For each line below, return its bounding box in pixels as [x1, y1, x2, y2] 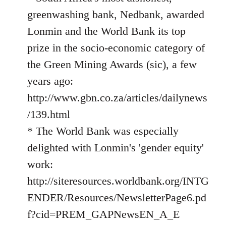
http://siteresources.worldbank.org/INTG [27, 174, 209, 187]
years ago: [27, 74, 73, 87]
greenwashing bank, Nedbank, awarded [27, 8, 204, 21]
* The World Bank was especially [27, 124, 179, 137]
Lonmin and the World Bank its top [27, 24, 186, 37]
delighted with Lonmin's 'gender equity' [27, 141, 204, 154]
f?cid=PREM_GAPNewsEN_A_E [27, 207, 180, 220]
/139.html [27, 107, 70, 121]
